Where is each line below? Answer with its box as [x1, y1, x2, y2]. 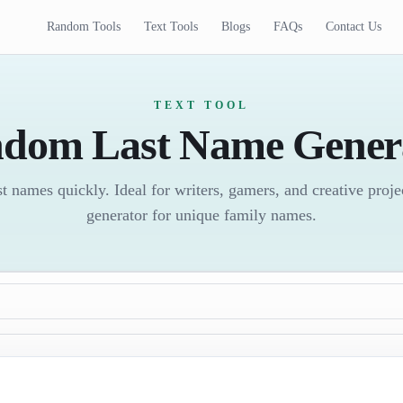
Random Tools [47, 20, 121, 33]
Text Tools [144, 20, 199, 33]
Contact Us [326, 20, 382, 33]
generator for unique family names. [86, 206, 317, 224]
